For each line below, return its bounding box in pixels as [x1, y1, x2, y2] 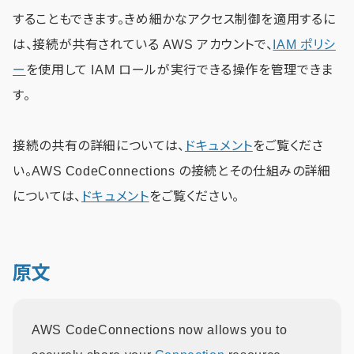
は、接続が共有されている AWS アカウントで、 [13, 37, 273, 51]
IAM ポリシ [273, 37, 336, 51]
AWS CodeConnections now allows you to [32, 322, 288, 337]
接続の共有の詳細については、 [13, 138, 185, 153]
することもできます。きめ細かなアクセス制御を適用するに [13, 12, 336, 26]
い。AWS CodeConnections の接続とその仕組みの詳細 [13, 164, 331, 178]
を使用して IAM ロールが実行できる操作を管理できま [25, 62, 333, 77]
